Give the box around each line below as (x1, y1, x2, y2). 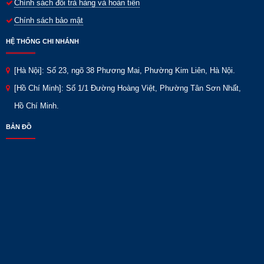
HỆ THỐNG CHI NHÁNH (6, 38, 79, 45)
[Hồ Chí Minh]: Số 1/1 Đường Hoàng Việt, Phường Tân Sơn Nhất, (14, 84, 241, 93)
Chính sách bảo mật (14, 16, 83, 25)
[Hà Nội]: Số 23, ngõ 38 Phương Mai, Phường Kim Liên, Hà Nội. (14, 66, 235, 75)
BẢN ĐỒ (6, 123, 32, 130)
